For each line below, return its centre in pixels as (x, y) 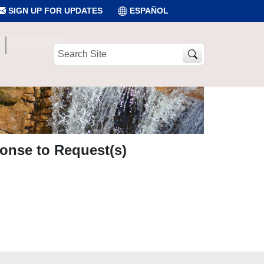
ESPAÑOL (149, 11)
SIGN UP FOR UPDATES (54, 11)
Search (66, 48)
